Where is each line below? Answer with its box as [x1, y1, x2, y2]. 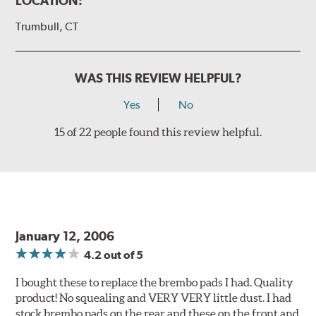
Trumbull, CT [16, 20, 79, 34]
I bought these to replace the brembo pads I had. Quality [16, 276, 294, 289]
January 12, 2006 [16, 229, 115, 244]
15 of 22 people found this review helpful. [54, 126, 262, 139]
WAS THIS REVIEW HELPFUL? [74, 71, 242, 86]
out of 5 [102, 248, 144, 262]
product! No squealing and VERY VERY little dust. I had [16, 291, 292, 305]
